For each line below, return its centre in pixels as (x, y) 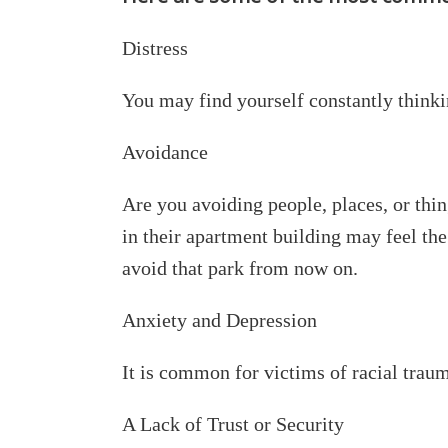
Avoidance (165, 152)
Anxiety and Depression (219, 320)
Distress (155, 48)
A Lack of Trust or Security (233, 424)
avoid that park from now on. (240, 268)
